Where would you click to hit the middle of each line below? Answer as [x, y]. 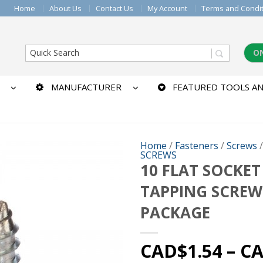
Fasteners [197, 145]
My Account [167, 8]
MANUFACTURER [86, 87]
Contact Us [114, 8]
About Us [65, 8]
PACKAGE [175, 212]
